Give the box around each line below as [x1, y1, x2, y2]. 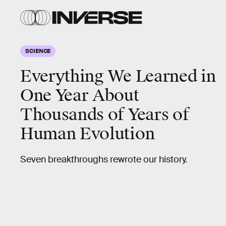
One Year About [20, 85, 139, 106]
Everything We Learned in [20, 66, 216, 87]
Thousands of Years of [20, 104, 189, 125]
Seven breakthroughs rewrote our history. [20, 154, 187, 165]
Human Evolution [20, 124, 155, 144]
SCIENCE [25, 47, 51, 54]
